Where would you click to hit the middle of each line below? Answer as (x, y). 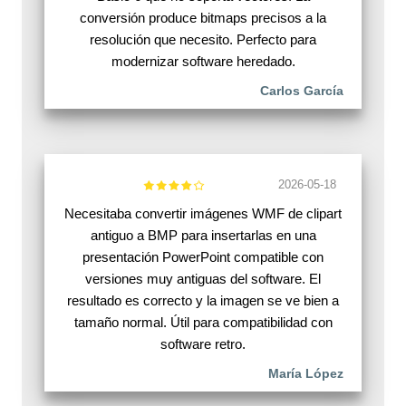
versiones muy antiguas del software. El (203, 279)
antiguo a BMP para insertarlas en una (203, 236)
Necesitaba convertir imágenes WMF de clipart (203, 214)
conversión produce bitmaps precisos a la (203, 18)
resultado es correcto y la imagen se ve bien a (203, 301)
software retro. (203, 344)
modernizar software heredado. (203, 62)
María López (306, 374)
